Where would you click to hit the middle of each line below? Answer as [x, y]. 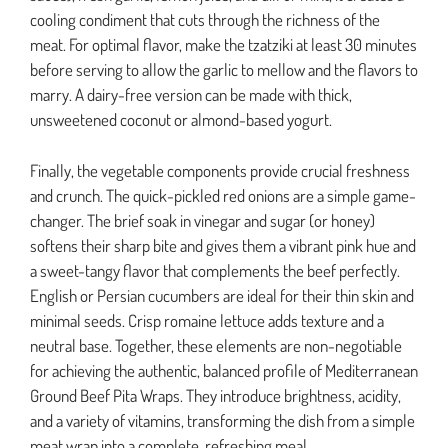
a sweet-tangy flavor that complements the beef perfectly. [215, 270]
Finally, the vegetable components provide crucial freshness [220, 170]
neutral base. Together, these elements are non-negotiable [216, 345]
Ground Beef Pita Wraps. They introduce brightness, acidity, [215, 395]
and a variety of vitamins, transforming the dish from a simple [222, 420]
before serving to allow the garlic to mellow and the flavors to [224, 70]
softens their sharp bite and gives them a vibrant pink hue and [223, 245]
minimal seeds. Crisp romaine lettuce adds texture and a [207, 320]
